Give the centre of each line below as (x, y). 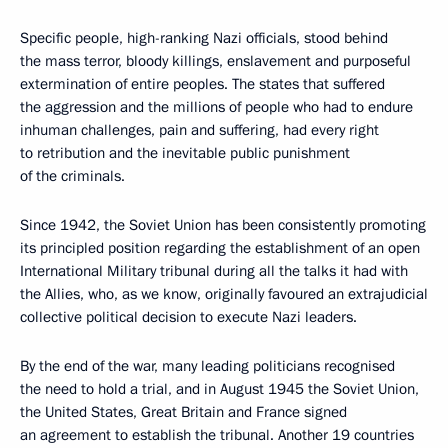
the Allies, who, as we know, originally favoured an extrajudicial (224, 293)
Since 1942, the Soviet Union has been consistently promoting (223, 224)
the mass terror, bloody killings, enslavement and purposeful (215, 60)
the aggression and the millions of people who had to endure (216, 106)
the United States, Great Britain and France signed (183, 411)
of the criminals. (72, 175)
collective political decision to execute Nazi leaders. (188, 316)
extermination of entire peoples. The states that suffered (202, 83)
